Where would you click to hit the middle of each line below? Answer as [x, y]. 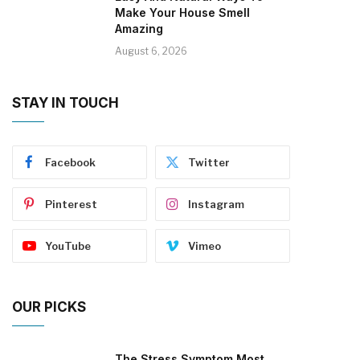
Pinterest [71, 204]
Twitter [209, 162]
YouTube [68, 245]
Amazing [139, 28]
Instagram [216, 204]
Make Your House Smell [182, 12]
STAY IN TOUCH [65, 102]
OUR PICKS [49, 307]
